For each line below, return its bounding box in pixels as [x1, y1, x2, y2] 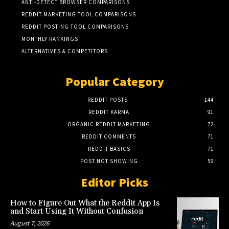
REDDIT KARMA [88, 108, 129, 116]
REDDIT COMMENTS [82, 132, 136, 140]
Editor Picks [81, 174, 148, 190]
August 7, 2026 [10, 218, 49, 227]
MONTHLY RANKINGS [21, 35, 78, 42]
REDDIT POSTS [87, 96, 128, 103]
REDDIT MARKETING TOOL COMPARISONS [21, 10, 136, 18]
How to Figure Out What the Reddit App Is [10, 198, 159, 208]
